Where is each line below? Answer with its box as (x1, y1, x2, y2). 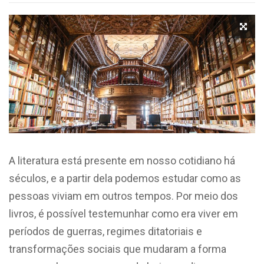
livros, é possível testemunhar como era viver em (9, 207, 238, 220)
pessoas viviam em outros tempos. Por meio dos (9, 189, 238, 202)
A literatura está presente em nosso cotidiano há (9, 154, 235, 167)
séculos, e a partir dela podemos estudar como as (9, 171, 241, 184)
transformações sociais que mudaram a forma (9, 242, 226, 255)
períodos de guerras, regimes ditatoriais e (9, 225, 202, 237)
